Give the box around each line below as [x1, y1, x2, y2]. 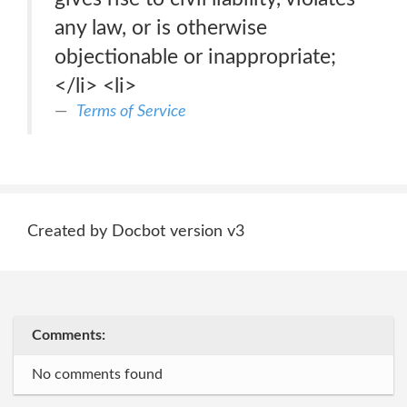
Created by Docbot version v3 [27, 223, 244, 240]
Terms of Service [76, 103, 186, 120]
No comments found [32, 367, 163, 382]
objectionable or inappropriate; [55, 46, 336, 67]
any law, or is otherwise [55, 17, 267, 38]
